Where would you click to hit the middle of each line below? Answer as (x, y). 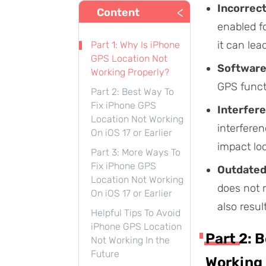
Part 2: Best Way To (132, 92)
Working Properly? (130, 72)
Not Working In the (130, 240)
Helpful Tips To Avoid (136, 213)
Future (105, 254)
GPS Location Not (129, 58)
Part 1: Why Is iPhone (135, 45)
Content (118, 12)
